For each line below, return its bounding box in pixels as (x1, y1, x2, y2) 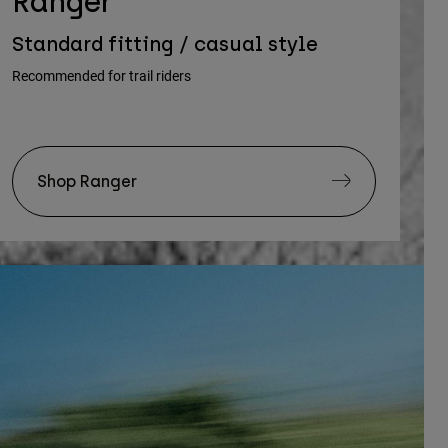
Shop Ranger (37, 171, 137, 191)
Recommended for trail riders (12, 65, 191, 85)
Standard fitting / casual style (12, 31, 318, 56)
